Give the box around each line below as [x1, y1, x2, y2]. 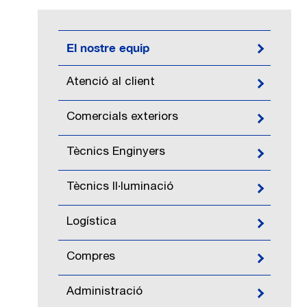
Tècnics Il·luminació [66, 182, 173, 194]
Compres [66, 251, 115, 264]
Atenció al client [66, 77, 155, 89]
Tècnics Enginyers [66, 147, 165, 159]
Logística [66, 217, 116, 229]
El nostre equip [66, 40, 149, 56]
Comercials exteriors [66, 112, 178, 124]
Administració [66, 286, 143, 299]
